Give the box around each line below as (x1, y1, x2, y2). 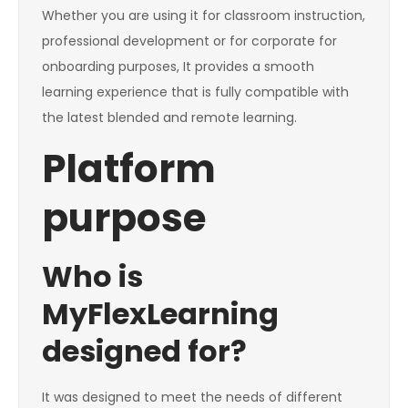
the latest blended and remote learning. (42, 108, 297, 127)
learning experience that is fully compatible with (42, 83, 349, 102)
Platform (42, 142, 216, 197)
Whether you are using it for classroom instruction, (42, 6, 365, 25)
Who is (42, 256, 143, 298)
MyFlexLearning (42, 293, 279, 335)
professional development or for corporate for (42, 32, 337, 51)
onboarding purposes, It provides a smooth (42, 57, 314, 76)
